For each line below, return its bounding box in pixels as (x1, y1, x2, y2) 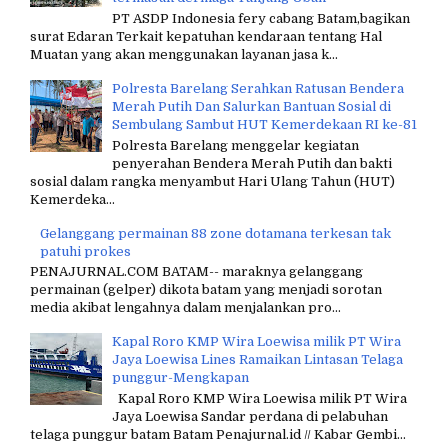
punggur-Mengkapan (112, 370, 250, 386)
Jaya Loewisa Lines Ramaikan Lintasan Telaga (112, 352, 404, 368)
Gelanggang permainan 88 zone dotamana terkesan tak (40, 225, 392, 241)
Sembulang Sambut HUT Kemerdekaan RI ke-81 (112, 116, 418, 132)
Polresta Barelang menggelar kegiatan (112, 137, 360, 153)
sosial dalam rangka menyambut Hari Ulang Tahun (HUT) (30, 173, 395, 189)
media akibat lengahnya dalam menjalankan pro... (30, 300, 341, 316)
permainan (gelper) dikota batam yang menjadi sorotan (30, 282, 382, 298)
